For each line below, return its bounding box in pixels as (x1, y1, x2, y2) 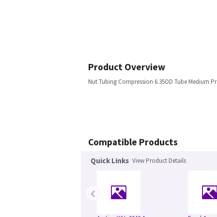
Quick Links (91, 156, 129, 165)
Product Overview (88, 61, 165, 73)
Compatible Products (88, 136, 178, 148)
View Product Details (132, 156, 186, 165)
